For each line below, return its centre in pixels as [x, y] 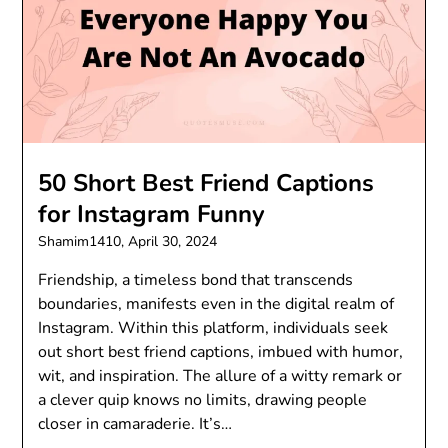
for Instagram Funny [152, 214]
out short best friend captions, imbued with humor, [221, 352]
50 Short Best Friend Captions [206, 183]
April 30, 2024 [173, 242]
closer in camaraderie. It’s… [135, 424]
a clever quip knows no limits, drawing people [203, 400]
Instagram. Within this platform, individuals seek [213, 328]
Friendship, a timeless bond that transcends [196, 280]
